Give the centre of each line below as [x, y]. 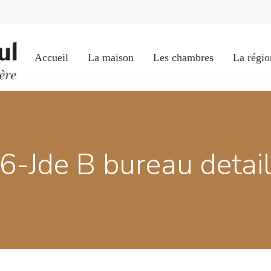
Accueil [51, 57]
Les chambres [183, 57]
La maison [110, 57]
